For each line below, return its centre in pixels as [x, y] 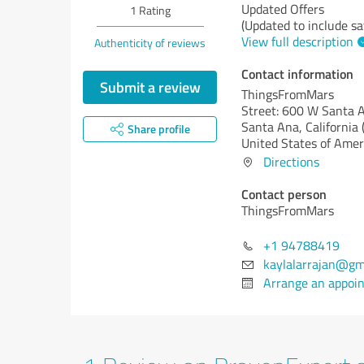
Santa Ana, [273, 127]
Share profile [158, 129]
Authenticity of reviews [150, 43]
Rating [153, 10]
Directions [291, 162]
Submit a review [150, 87]
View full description [297, 41]
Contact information [297, 74]
